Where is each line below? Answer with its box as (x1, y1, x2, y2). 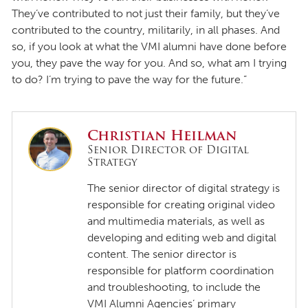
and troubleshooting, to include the (87, 280, 261, 294)
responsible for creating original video (87, 198, 276, 212)
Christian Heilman (87, 124, 238, 147)
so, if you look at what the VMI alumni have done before (12, 39, 287, 53)
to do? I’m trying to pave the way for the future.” (12, 72, 247, 86)
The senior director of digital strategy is (87, 181, 280, 195)
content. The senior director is (87, 247, 237, 261)
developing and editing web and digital (87, 231, 277, 245)
